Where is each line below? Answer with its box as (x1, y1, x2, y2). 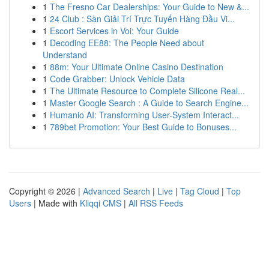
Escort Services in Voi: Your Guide (50, 25, 179, 37)
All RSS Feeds (128, 197, 183, 209)
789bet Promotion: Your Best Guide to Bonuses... (50, 121, 237, 133)
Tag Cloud (180, 185, 219, 197)
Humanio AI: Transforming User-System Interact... (50, 109, 239, 121)
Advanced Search (83, 185, 150, 197)
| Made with (31, 197, 80, 209)
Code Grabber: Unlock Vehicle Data (50, 73, 185, 85)
